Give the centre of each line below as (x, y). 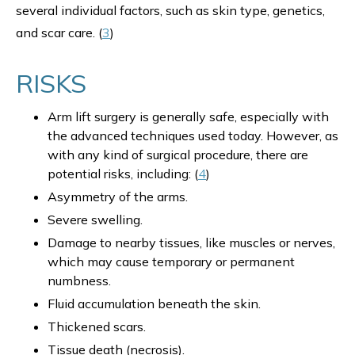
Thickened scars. (97, 326)
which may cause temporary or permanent (171, 261)
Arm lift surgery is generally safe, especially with (188, 116)
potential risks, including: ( (123, 174)
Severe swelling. (95, 219)
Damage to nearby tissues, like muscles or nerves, (191, 242)
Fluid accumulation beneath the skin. (154, 303)
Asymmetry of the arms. (118, 197)
